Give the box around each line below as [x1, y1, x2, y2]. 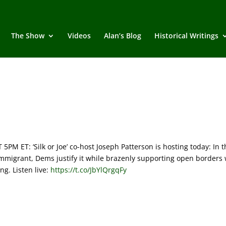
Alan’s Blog [104, 31, 141, 40]
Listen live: [11, 165, 50, 175]
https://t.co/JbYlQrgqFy [50, 165, 127, 175]
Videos [68, 31, 91, 40]
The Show [11, 31, 44, 40]
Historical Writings [154, 31, 218, 40]
